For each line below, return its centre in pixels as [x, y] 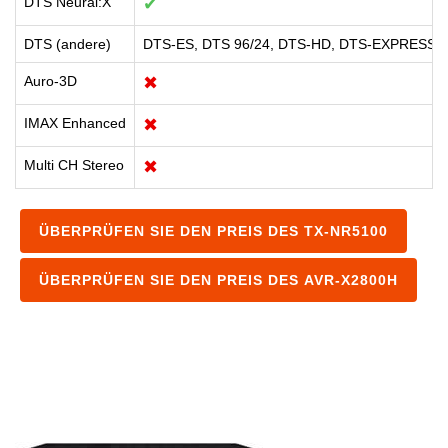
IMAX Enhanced [75, 123]
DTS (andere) [67, 44]
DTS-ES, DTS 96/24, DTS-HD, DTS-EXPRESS [289, 44]
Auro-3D [50, 81]
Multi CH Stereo [74, 165]
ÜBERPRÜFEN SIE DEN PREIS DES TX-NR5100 [213, 231]
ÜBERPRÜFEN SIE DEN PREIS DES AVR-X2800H [218, 280]
